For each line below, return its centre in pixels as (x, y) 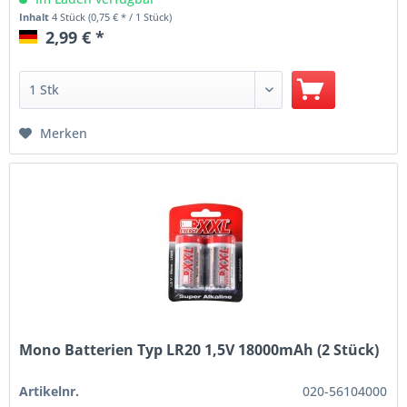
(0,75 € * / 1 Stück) (130, 17)
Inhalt (36, 17)
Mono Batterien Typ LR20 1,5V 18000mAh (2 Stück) (199, 349)
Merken (64, 134)
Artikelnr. (50, 391)
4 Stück (70, 17)
